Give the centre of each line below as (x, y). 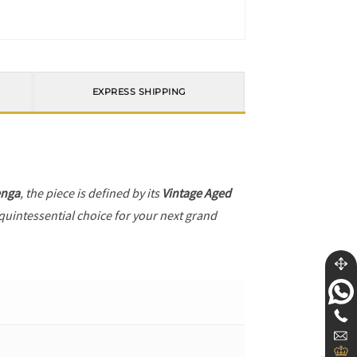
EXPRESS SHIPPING (139, 92)
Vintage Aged (197, 193)
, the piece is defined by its (91, 193)
